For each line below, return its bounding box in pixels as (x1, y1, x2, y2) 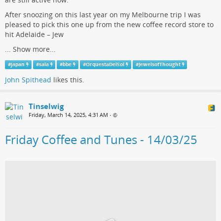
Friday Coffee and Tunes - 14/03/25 (5, 131, 197, 148)
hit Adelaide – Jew (5, 30, 64, 39)
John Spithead (5, 75, 51, 85)
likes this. (51, 75, 84, 85)
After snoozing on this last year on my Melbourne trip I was (5, 10, 201, 20)
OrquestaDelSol (85, 61, 124, 68)
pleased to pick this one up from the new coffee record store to (5, 20, 214, 30)
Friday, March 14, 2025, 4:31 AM (29, 111, 108, 119)
